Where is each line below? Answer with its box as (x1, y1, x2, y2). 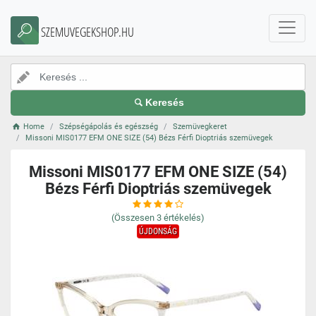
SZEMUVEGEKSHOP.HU (41, 23, 134, 40)
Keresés (145, 97, 185, 108)
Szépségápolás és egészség (59, 122, 159, 131)
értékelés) (164, 212, 205, 223)
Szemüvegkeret (173, 122, 228, 131)
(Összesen (111, 212, 154, 223)
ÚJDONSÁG (139, 226, 177, 236)
